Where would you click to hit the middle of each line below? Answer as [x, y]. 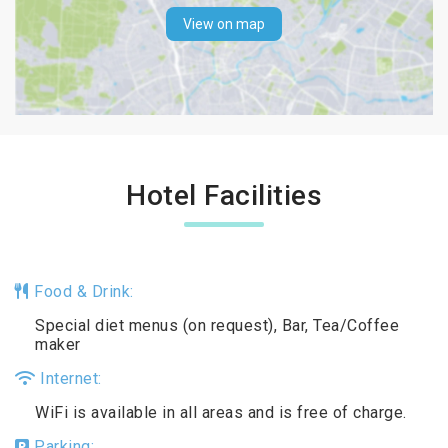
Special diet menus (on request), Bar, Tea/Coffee [217, 325]
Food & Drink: [81, 291]
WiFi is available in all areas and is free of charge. [221, 412]
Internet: [68, 378]
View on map [224, 24]
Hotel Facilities [224, 195]
